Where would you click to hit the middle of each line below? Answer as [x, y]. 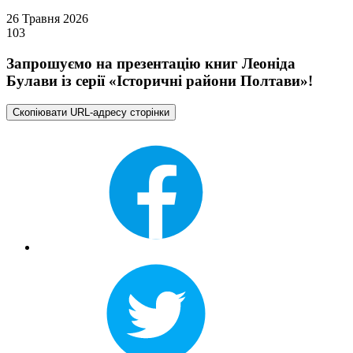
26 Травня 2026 [47, 19]
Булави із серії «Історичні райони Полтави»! [160, 80]
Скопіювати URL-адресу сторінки [91, 113]
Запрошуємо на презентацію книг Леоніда [151, 63]
